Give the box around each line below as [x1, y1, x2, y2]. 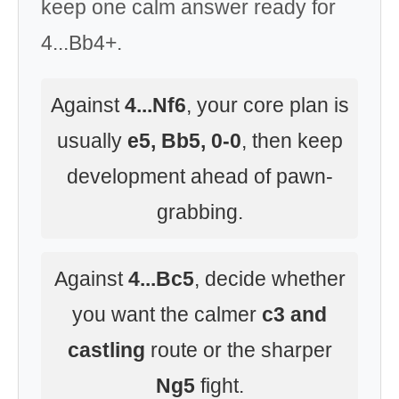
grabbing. [156, 200, 243, 224]
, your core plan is [185, 94, 349, 117]
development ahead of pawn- [66, 165, 333, 188]
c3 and [262, 303, 327, 326]
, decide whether [193, 267, 346, 290]
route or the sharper [144, 338, 332, 362]
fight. [194, 374, 244, 397]
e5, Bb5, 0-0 [126, 129, 241, 152]
